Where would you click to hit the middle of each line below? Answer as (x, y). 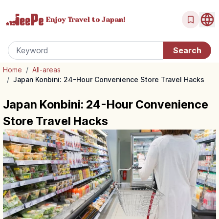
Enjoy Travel (68, 19)
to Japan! (108, 19)
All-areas (46, 70)
